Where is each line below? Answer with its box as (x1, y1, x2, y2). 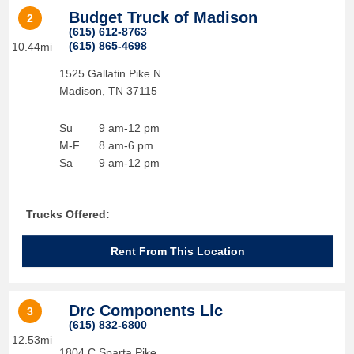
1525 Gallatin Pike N (58, 67, 161, 80)
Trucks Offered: (25, 208, 110, 220)
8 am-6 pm (98, 139, 153, 152)
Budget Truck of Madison (68, 9, 258, 26)
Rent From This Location (111, 245, 245, 258)
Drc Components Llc (68, 302, 223, 319)
